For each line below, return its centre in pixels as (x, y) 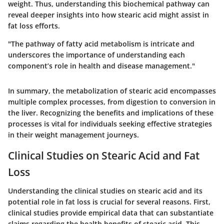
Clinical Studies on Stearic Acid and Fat (104, 155)
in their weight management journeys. (73, 134)
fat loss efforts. (34, 25)
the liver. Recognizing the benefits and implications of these (111, 112)
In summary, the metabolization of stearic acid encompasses (112, 90)
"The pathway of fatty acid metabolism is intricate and (101, 43)
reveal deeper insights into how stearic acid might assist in (108, 14)
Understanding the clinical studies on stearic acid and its (105, 191)
